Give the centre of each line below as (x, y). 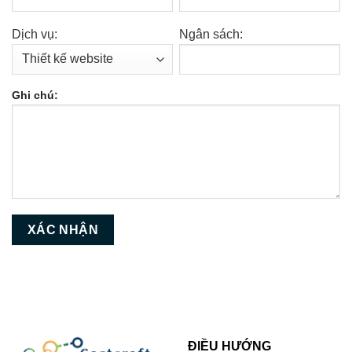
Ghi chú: (35, 95)
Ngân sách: (211, 34)
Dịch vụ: (35, 34)
